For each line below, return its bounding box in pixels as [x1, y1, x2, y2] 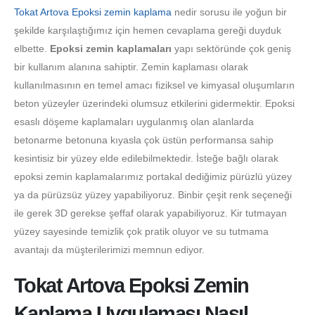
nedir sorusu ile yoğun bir [172, 6, 287, 18]
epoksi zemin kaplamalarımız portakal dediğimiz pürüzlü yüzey [14, 170, 292, 182]
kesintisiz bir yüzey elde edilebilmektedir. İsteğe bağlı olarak [14, 152, 278, 164]
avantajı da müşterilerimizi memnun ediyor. [14, 243, 205, 255]
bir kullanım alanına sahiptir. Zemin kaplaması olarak [14, 60, 248, 72]
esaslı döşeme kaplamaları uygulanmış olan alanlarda [14, 115, 254, 127]
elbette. [14, 42, 50, 54]
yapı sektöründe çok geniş [172, 42, 291, 54]
